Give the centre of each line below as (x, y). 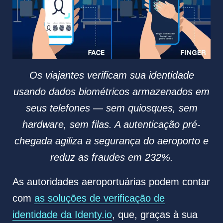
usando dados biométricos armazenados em (111, 91)
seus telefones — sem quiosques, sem (111, 108)
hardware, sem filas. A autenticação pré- (111, 124)
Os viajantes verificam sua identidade (111, 75)
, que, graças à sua (155, 215)
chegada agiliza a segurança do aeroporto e (111, 141)
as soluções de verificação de (99, 198)
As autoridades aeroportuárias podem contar (111, 182)
